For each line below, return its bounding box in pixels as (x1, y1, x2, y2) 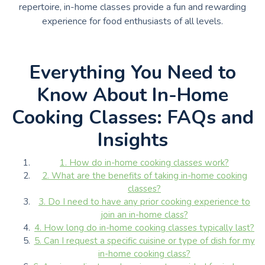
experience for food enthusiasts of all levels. (42, 14, 223, 28)
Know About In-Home (37, 82, 228, 108)
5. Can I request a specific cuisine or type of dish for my (34, 234, 255, 247)
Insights (97, 127, 168, 153)
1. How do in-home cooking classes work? (60, 156, 229, 169)
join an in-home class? (101, 208, 188, 221)
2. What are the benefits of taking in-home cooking (41, 169, 247, 182)
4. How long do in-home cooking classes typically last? (34, 221, 254, 234)
